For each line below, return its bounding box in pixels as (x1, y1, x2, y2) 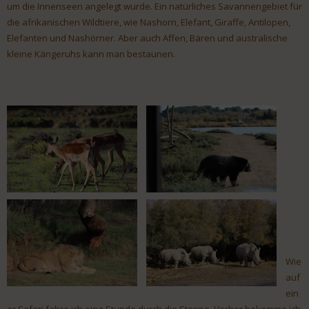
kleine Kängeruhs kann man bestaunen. (7, 48, 175, 61)
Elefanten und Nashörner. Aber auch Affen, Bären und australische (7, 32, 288, 45)
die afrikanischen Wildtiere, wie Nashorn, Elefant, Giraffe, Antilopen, (7, 16, 290, 29)
